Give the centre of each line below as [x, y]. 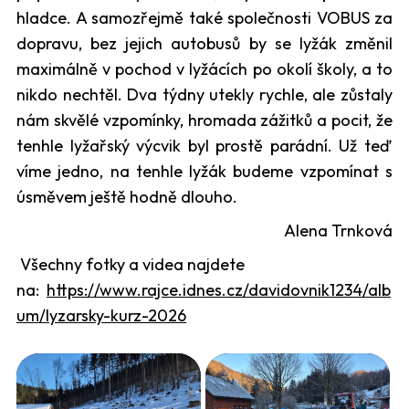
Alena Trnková [338, 230]
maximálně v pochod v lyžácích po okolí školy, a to [204, 68]
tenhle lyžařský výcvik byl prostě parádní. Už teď [204, 145]
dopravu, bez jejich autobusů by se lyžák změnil [204, 43]
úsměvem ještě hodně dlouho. [127, 196]
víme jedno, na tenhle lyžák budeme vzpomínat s [204, 171]
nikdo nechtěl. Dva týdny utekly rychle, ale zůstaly [204, 94]
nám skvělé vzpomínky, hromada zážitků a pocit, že [204, 120]
